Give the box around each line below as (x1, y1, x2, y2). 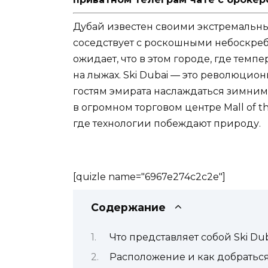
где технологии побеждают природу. (73, 118, 261, 130)
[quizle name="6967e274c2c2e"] (73, 171, 226, 183)
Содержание (91, 201, 166, 214)
